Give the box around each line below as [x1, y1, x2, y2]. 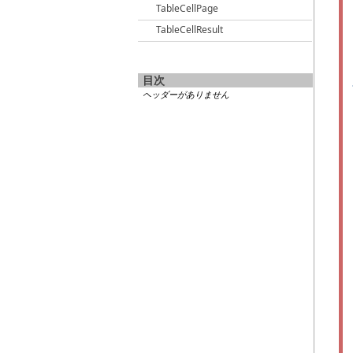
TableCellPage [156, 2, 218, 15]
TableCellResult [156, 23, 223, 36]
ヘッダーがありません [143, 88, 229, 100]
